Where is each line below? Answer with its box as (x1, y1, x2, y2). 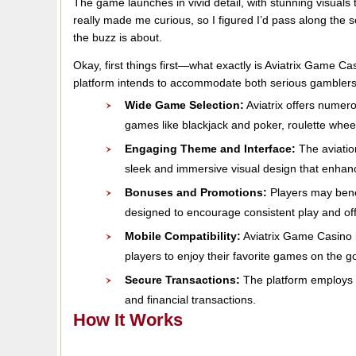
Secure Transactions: (125, 273, 240, 286)
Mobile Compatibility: (125, 230, 241, 242)
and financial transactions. (125, 293, 256, 306)
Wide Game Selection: (125, 99, 244, 111)
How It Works (73, 310, 183, 330)
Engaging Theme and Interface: (125, 142, 296, 155)
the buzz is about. (73, 31, 162, 44)
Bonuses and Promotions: (125, 186, 267, 199)
